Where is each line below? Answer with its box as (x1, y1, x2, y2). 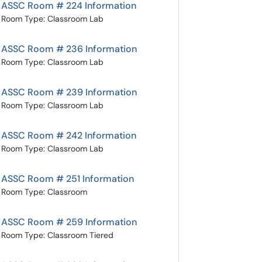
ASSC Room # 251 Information (1, 173, 134, 185)
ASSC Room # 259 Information (1, 216, 137, 228)
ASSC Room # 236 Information (1, 43, 137, 55)
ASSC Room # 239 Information (1, 86, 137, 98)
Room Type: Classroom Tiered (1, 230, 113, 240)
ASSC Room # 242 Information (1, 129, 136, 142)
